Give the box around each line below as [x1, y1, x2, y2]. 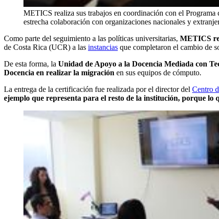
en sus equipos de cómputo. [114, 68, 201, 77]
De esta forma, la [4, 60, 58, 68]
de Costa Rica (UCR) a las [4, 43, 88, 52]
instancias [88, 43, 118, 52]
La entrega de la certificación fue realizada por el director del [4, 85, 192, 94]
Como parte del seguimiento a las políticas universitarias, [4, 34, 180, 43]
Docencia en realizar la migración [4, 68, 114, 77]
